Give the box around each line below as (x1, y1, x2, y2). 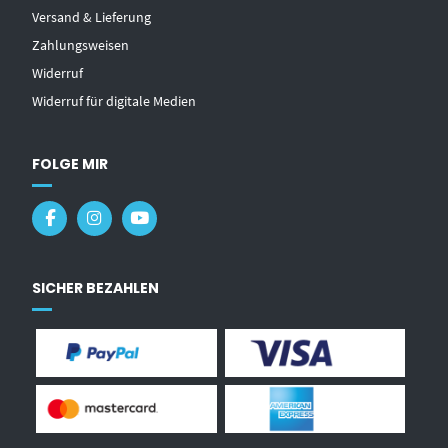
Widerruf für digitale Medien (32, 91, 197, 110)
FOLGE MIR (32, 153, 109, 174)
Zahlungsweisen (32, 35, 130, 54)
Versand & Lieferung (32, 7, 152, 26)
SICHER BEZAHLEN (32, 277, 160, 298)
